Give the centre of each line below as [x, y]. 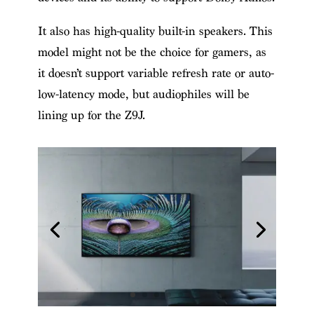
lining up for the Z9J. [91, 116]
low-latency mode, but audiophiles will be [143, 95]
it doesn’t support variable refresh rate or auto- [156, 74]
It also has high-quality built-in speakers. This [155, 32]
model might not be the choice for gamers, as [152, 53]
